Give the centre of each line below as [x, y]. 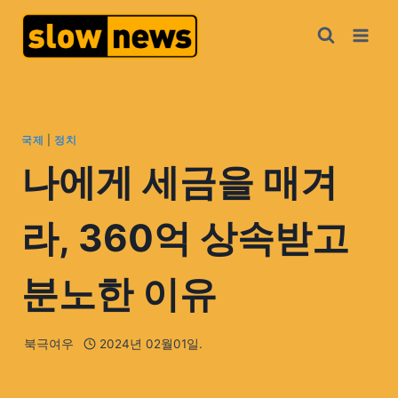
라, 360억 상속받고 [185, 238]
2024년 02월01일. [151, 343]
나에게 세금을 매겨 [179, 182]
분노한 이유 [119, 294]
